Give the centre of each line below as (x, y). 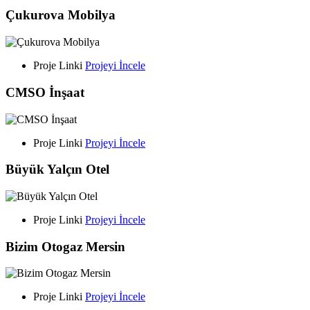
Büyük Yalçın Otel (57, 170)
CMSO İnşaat (45, 92)
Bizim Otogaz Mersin (65, 246)
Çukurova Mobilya (61, 15)
